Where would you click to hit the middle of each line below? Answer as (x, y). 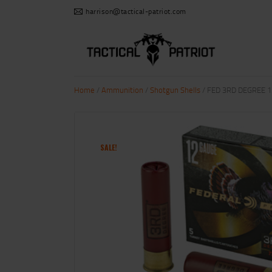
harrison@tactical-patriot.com (136, 12)
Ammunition (122, 90)
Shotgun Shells (175, 90)
